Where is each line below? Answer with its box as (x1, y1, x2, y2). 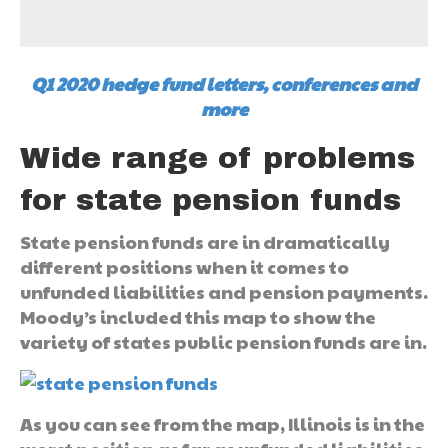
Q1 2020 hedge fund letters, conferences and (31, 70, 417, 96)
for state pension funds (20, 183, 401, 216)
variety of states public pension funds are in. (20, 328, 427, 354)
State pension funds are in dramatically (20, 228, 390, 254)
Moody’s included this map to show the (20, 303, 376, 329)
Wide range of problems (20, 141, 415, 174)
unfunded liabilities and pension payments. (20, 278, 428, 304)
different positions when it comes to (20, 253, 349, 279)
